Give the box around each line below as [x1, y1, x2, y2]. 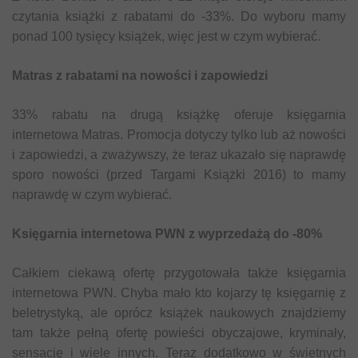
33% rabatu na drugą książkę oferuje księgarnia [12, 107, 346, 121]
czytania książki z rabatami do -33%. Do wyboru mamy [12, 9, 346, 23]
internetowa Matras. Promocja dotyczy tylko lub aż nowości [12, 127, 346, 141]
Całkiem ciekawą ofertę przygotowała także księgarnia [12, 265, 346, 280]
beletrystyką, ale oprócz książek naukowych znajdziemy [12, 305, 346, 320]
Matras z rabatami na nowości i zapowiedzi [12, 68, 268, 82]
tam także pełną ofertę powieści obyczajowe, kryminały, [12, 325, 346, 340]
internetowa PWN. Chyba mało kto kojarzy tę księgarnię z [12, 285, 346, 300]
